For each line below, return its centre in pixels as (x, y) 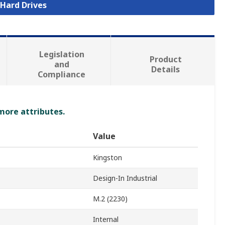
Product (165, 60)
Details (166, 70)
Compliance (62, 75)
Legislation (62, 54)
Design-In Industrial (125, 178)
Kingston (107, 158)
